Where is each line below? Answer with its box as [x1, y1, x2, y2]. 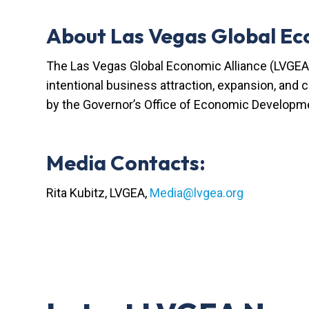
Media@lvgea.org [150, 185, 244, 200]
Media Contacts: [46, 149, 210, 176]
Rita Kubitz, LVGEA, [46, 185, 150, 200]
